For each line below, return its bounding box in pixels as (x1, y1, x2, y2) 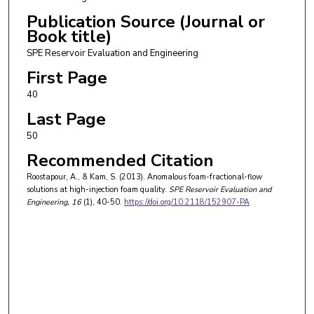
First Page (26, 67, 107, 90)
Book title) (26, 25, 111, 48)
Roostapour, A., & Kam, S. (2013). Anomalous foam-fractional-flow (26, 172, 262, 183)
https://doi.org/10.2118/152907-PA (123, 197, 250, 208)
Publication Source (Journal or (26, 10, 265, 33)
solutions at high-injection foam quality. (26, 184, 167, 196)
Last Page (26, 108, 106, 131)
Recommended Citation (26, 149, 214, 172)
